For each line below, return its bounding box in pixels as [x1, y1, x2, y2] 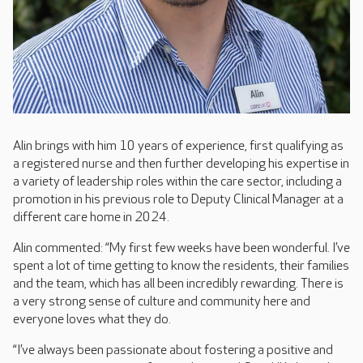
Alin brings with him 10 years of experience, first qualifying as [13, 139, 344, 154]
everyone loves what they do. [13, 312, 171, 327]
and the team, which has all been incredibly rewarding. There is [13, 276, 344, 292]
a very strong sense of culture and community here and [13, 294, 310, 310]
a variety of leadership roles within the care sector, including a [13, 174, 342, 190]
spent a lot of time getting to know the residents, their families [13, 258, 349, 274]
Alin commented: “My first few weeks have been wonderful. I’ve [13, 241, 350, 256]
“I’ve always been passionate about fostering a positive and [13, 343, 333, 358]
